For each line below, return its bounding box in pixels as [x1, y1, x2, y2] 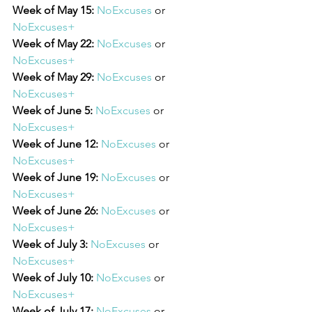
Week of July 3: [13, 237, 88, 251]
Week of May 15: [13, 3, 94, 17]
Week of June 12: [13, 136, 98, 150]
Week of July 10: [13, 270, 93, 284]
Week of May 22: [13, 36, 94, 50]
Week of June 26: [13, 203, 98, 217]
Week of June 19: [13, 170, 98, 184]
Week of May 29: [13, 70, 94, 84]
